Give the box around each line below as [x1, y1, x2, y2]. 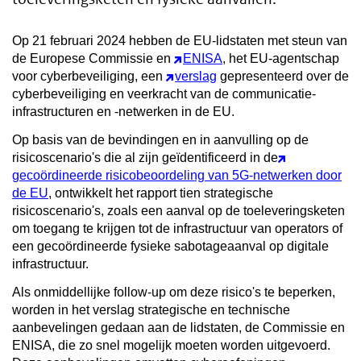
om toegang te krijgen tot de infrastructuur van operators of [12, 221, 342, 235]
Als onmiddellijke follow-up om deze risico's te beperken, [12, 284, 335, 299]
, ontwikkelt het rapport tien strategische [48, 185, 273, 200]
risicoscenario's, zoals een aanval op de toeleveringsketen [12, 203, 345, 218]
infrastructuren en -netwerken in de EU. [12, 104, 234, 118]
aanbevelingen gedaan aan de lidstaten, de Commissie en [12, 320, 345, 334]
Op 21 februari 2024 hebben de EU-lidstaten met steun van [12, 33, 347, 48]
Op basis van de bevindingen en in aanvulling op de [12, 132, 309, 147]
